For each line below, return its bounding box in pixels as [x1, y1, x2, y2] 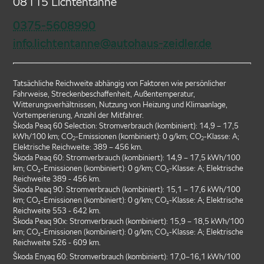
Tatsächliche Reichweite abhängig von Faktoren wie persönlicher [13, 78, 227, 88]
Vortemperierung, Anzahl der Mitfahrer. [13, 110, 144, 120]
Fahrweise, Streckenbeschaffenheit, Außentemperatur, [13, 89, 196, 98]
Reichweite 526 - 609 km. [13, 237, 101, 247]
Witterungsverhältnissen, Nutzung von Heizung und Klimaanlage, [13, 100, 228, 109]
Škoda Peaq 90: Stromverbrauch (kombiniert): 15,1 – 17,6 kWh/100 [13, 184, 241, 194]
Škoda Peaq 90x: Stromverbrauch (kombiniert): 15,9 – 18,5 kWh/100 [13, 216, 245, 226]
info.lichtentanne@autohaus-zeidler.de [13, 35, 212, 50]
